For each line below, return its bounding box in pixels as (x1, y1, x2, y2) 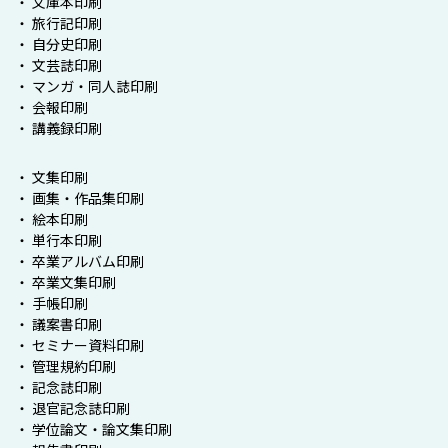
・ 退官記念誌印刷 (15, 400, 130, 418)
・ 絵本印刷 (15, 211, 88, 229)
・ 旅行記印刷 (15, 15, 102, 33)
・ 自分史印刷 (15, 36, 102, 54)
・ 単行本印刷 (15, 232, 102, 250)
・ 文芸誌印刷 (15, 57, 102, 75)
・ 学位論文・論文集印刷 (15, 421, 172, 439)
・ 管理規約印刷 (15, 358, 116, 376)
